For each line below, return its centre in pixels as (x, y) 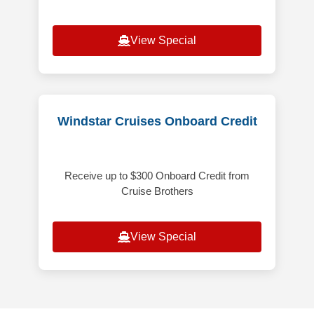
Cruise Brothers (157, 191)
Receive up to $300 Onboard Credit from (157, 176)
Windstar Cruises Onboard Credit (157, 122)
